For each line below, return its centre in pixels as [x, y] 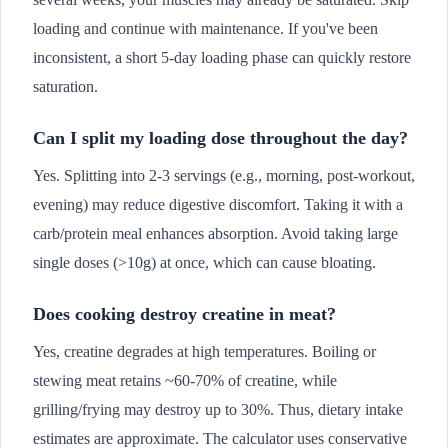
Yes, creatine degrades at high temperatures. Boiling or [204, 351]
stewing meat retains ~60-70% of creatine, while [185, 380]
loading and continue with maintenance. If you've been [205, 28]
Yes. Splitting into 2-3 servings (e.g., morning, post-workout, [224, 175]
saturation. [65, 86]
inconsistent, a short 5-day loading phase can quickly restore [222, 57]
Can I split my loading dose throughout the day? [220, 138]
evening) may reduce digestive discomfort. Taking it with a [218, 204]
